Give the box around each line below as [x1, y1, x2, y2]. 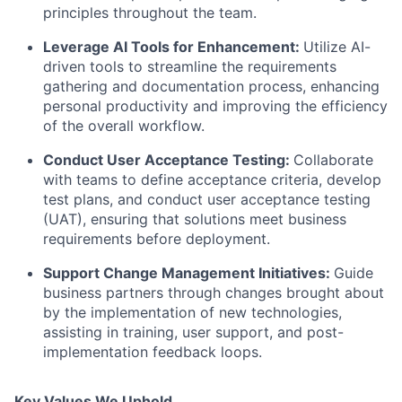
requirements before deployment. [43, 229, 270, 248]
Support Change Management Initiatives [43, 263, 326, 282]
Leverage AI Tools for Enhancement [43, 37, 295, 56]
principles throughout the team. [43, 3, 257, 22]
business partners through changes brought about [43, 283, 384, 301]
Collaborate [293, 150, 373, 169]
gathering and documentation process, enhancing [43, 76, 380, 95]
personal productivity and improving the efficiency [43, 96, 388, 115]
